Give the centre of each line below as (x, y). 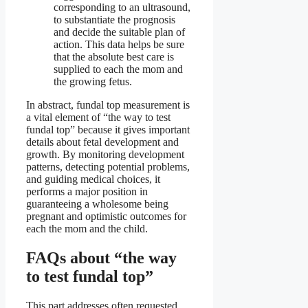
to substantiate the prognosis (114, 19)
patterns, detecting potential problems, (108, 166)
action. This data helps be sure (119, 44)
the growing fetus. (93, 81)
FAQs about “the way (101, 257)
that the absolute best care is (114, 56)
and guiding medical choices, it (93, 179)
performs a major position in (87, 191)
